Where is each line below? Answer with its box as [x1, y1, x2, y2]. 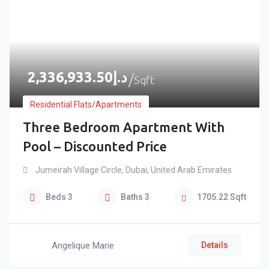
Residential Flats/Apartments [30, 100, 142, 109]
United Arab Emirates [149, 165, 232, 175]
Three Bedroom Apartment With [23, 119, 225, 134]
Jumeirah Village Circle [35, 165, 122, 175]
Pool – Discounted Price [23, 139, 167, 154]
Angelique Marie [52, 240, 114, 251]
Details [201, 240, 228, 250]
